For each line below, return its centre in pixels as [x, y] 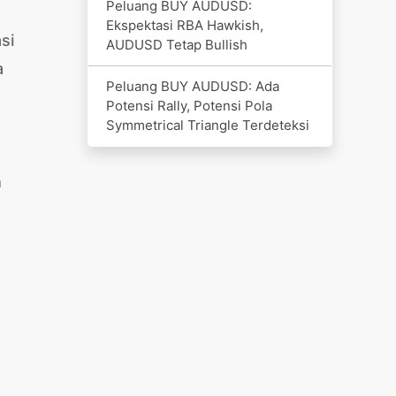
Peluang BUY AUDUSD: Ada [192, 86]
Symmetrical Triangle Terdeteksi [207, 125]
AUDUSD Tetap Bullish [176, 44]
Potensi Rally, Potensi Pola [189, 105]
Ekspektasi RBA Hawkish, [184, 25]
